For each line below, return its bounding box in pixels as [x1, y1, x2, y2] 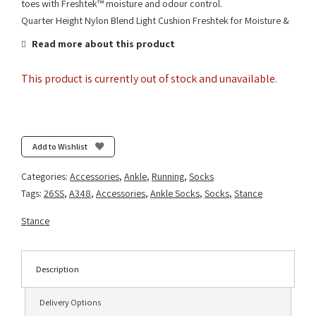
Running [152, 170, 184, 183]
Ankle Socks [150, 187, 200, 200]
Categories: [21, 170, 70, 183]
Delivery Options [39, 296, 101, 308]
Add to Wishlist [32, 140, 87, 152]
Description [36, 262, 79, 275]
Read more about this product [30, 37, 175, 51]
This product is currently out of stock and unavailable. [21, 71, 277, 87]
